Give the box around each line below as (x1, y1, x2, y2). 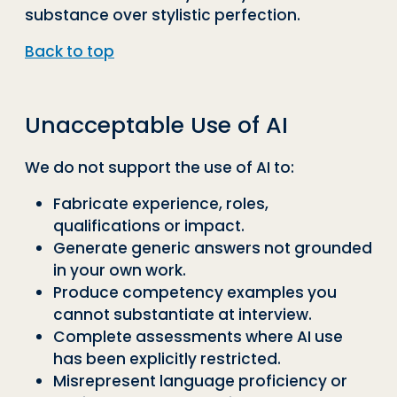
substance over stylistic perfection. (25, 4, 300, 26)
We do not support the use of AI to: (25, 156, 294, 178)
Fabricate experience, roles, (53, 192, 269, 214)
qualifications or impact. (53, 214, 245, 237)
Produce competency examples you (53, 281, 337, 303)
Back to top (25, 40, 114, 62)
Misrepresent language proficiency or (53, 370, 347, 392)
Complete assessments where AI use (53, 325, 343, 347)
